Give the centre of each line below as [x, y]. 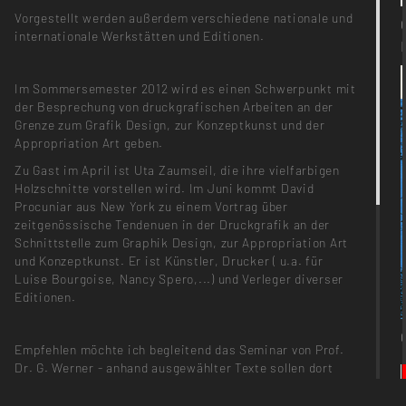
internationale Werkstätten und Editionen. [140, 36]
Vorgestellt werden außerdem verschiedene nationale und [184, 18]
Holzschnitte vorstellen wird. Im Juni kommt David [164, 188]
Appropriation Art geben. [89, 143]
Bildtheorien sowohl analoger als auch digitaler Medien [177, 386]
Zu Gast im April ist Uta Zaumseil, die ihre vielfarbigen [177, 169]
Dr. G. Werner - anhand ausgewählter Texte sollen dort [174, 368]
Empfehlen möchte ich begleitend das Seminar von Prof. [179, 350]
